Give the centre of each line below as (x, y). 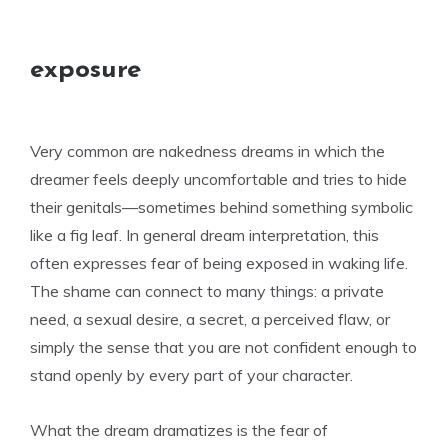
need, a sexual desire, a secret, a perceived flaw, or (210, 319)
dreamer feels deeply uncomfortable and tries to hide (218, 179)
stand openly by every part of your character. (191, 375)
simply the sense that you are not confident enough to (223, 347)
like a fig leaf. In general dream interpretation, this (204, 235)
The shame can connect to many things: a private (207, 291)
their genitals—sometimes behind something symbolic (221, 207)
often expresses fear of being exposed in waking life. (219, 263)
